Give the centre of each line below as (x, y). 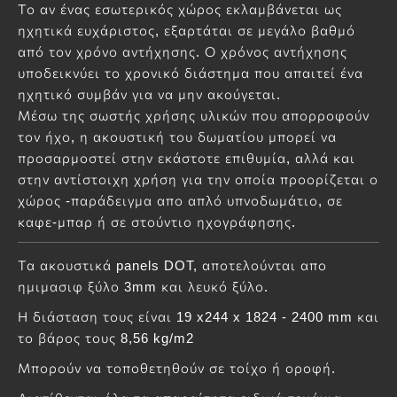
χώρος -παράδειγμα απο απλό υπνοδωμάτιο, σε (180, 201)
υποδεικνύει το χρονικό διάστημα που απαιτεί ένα (191, 74)
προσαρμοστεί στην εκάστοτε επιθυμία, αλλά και (187, 159)
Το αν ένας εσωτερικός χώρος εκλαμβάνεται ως (180, 10)
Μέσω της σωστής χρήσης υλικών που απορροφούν (194, 116)
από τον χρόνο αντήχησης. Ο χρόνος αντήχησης (183, 52)
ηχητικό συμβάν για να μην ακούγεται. (149, 95)
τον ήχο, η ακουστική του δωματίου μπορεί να (177, 137)
